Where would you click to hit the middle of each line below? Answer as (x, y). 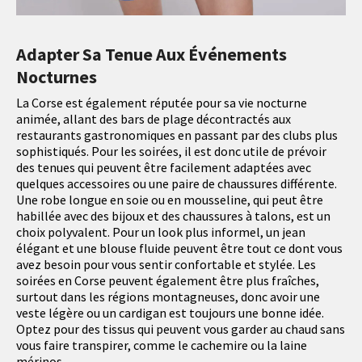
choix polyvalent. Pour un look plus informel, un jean (161, 232)
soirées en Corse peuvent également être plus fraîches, (168, 281)
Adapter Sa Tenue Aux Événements (152, 55)
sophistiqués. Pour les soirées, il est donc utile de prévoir (171, 152)
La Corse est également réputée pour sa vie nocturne (162, 103)
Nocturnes (57, 77)
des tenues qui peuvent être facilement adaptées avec (164, 168)
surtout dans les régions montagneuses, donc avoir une (168, 297)
